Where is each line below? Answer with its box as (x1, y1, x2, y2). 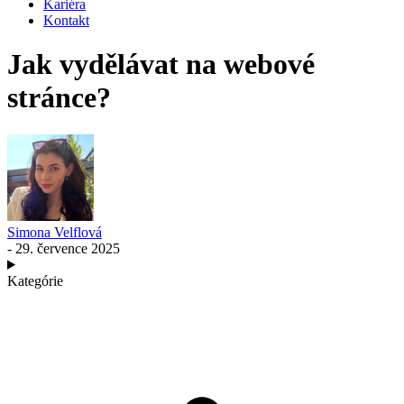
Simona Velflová (7, 224, 102, 240)
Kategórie (7, 272, 63, 289)
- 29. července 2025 (7, 240, 120, 256)
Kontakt (43, 13, 89, 28)
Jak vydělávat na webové (7, 48, 315, 81)
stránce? (7, 81, 111, 115)
